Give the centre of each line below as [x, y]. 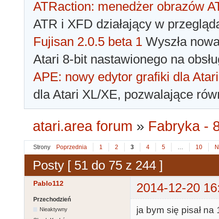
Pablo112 [48, 184]
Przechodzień [52, 200]
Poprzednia [72, 147]
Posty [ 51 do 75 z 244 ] [98, 165]
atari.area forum [83, 126]
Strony [42, 147]
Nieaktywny [54, 209]
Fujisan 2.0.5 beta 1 [88, 42]
